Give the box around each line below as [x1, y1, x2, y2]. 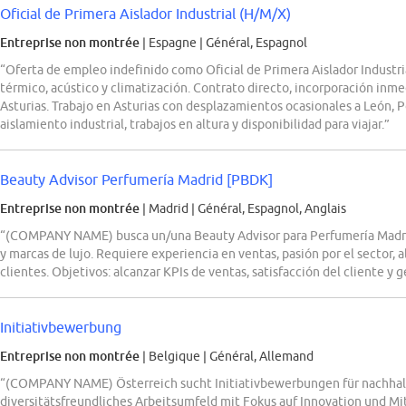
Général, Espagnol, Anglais [198, 201, 346, 217]
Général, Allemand [209, 349, 314, 364]
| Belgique [140, 349, 203, 364]
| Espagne [140, 35, 199, 51]
